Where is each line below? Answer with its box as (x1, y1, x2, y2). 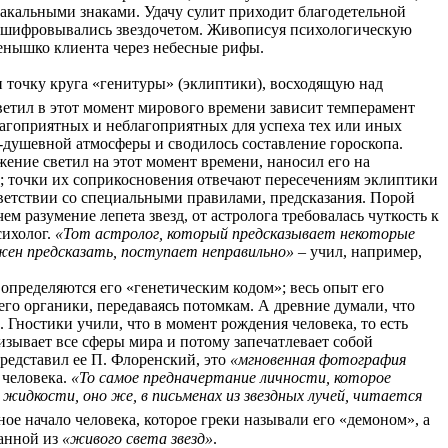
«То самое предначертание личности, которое (71, 369, 391, 387)
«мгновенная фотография (230, 351, 406, 369)
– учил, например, (298, 243, 422, 261)
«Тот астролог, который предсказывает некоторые (55, 225, 415, 243)
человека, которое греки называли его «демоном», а (75, 411, 430, 429)
